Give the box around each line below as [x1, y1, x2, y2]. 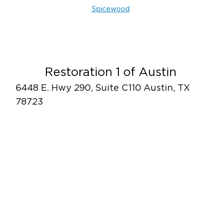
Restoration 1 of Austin [44, 67, 177, 78]
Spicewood [91, 6, 130, 13]
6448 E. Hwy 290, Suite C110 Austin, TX [16, 84, 190, 93]
